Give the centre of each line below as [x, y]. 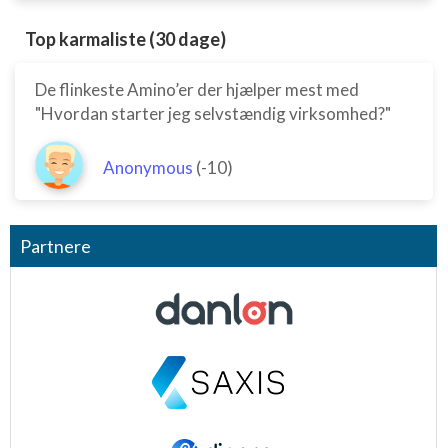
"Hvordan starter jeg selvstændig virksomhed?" [213, 113]
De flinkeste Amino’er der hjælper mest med [197, 89]
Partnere [55, 246]
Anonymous [148, 167]
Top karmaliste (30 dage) [125, 39]
